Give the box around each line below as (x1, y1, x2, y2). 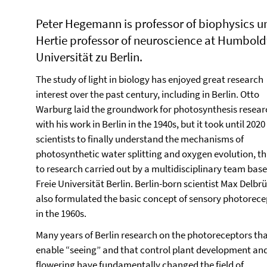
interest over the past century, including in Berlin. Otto (36, 88, 259, 101)
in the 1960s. (36, 207, 86, 220)
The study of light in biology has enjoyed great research (36, 73, 263, 86)
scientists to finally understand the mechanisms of (36, 132, 244, 145)
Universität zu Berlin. (36, 49, 142, 65)
